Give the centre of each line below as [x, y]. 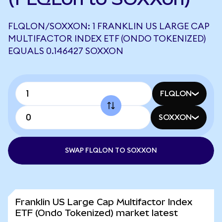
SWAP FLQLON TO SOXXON [111, 151]
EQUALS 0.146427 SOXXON [66, 51]
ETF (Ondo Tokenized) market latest [97, 213]
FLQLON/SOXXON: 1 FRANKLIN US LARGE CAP [109, 26]
